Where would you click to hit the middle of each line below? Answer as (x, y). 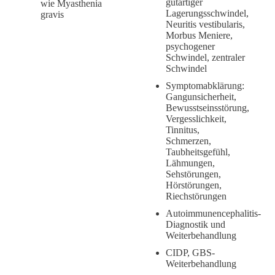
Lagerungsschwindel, (207, 13)
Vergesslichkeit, (196, 118)
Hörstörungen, (194, 185)
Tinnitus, (183, 130)
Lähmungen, (190, 163)
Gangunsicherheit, (201, 96)
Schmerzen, (188, 141)
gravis (52, 14)
